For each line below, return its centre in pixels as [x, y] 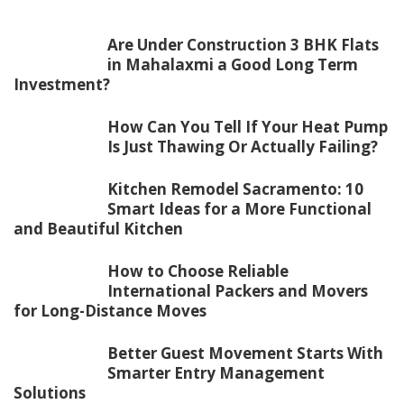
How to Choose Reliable [198, 271]
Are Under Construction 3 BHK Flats [243, 44]
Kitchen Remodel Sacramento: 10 [235, 188]
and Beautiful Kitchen [98, 228]
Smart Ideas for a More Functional [239, 208]
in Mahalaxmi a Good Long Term [233, 64]
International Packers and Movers [238, 290]
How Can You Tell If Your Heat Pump [248, 126]
